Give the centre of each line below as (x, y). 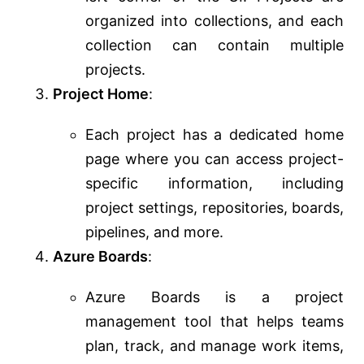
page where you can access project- (214, 159)
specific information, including (214, 184)
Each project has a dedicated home (214, 135)
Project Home (101, 94)
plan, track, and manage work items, (214, 346)
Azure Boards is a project (214, 297)
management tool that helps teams (214, 322)
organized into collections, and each (214, 21)
